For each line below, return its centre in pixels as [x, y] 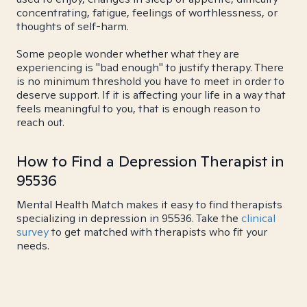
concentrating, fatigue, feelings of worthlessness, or [147, 13]
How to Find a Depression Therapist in [150, 161]
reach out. [40, 122]
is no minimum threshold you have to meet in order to [150, 81]
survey [33, 232]
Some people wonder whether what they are [128, 54]
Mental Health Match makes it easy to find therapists [149, 205]
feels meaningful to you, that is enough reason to [138, 109]
